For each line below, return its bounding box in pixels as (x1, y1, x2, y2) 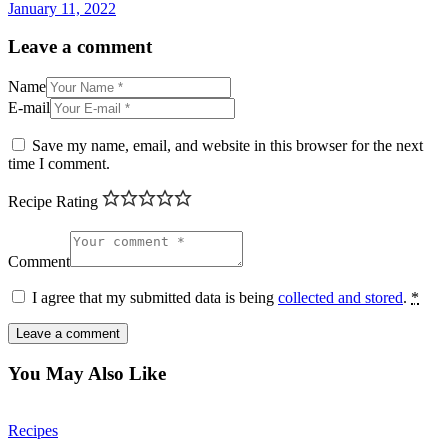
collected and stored (278, 289, 403, 307)
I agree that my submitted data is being (32, 289, 278, 307)
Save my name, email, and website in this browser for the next (32, 137, 423, 155)
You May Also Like (8, 362, 166, 384)
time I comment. (8, 155, 110, 173)
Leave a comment (8, 36, 152, 58)
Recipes (8, 421, 58, 439)
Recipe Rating (8, 193, 98, 211)
